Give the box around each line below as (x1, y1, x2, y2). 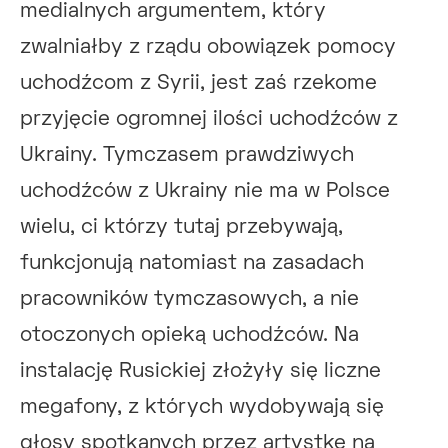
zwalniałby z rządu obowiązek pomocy (20, 37, 396, 57)
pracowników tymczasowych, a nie (20, 289, 359, 309)
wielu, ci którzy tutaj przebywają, (20, 217, 343, 237)
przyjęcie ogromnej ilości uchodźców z (20, 109, 398, 129)
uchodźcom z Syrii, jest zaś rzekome (20, 73, 377, 93)
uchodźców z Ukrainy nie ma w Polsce (20, 181, 390, 201)
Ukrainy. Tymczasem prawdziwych (20, 145, 354, 165)
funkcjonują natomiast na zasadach (20, 253, 364, 273)
